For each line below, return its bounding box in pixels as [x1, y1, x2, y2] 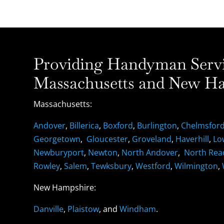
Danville [33, 203, 64, 215]
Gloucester [86, 133, 128, 145]
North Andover [121, 147, 178, 158]
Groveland [132, 133, 172, 145]
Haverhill [175, 133, 209, 145]
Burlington [137, 120, 177, 131]
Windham [119, 203, 156, 215]
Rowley [33, 160, 60, 172]
